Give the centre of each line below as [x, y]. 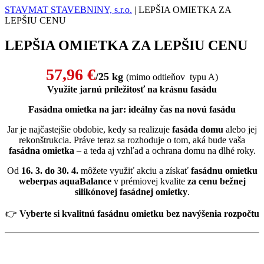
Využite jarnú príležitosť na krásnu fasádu [132, 89]
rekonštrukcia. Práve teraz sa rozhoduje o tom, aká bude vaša [132, 140]
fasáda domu [198, 129]
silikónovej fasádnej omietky [131, 192]
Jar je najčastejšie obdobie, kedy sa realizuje [90, 129]
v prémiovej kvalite [149, 181]
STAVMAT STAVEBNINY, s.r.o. [68, 10]
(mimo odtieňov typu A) [172, 77]
